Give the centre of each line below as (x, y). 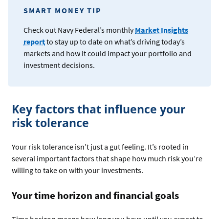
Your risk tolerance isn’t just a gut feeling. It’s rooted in (100, 147)
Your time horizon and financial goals (95, 196)
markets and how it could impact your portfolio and (108, 53)
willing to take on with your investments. (77, 170)
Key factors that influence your (99, 109)
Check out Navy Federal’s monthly (79, 30)
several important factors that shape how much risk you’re (107, 159)
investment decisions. (59, 65)
